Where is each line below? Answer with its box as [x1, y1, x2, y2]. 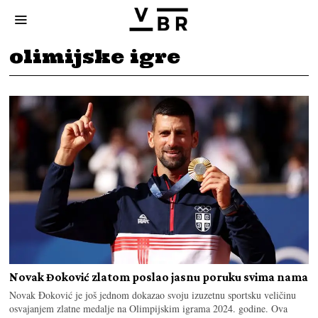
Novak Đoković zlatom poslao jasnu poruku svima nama [9, 270, 309, 284]
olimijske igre [9, 45, 181, 68]
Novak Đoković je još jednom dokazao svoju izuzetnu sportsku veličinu [9, 287, 297, 302]
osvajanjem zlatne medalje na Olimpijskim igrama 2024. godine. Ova [9, 301, 288, 315]
